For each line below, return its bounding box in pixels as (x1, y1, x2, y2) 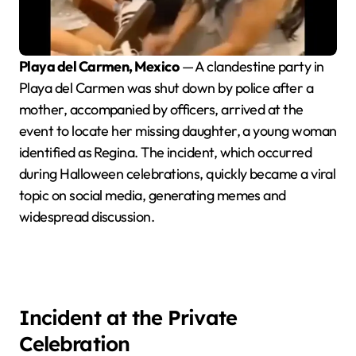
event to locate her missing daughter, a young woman (19, 121, 337, 140)
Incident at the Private (19, 304, 237, 330)
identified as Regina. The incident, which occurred (19, 142, 311, 161)
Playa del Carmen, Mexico (27, 56, 180, 75)
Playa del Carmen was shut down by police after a (19, 78, 314, 97)
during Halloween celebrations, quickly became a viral (19, 164, 336, 183)
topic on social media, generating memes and (19, 185, 286, 204)
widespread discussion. (19, 207, 155, 226)
